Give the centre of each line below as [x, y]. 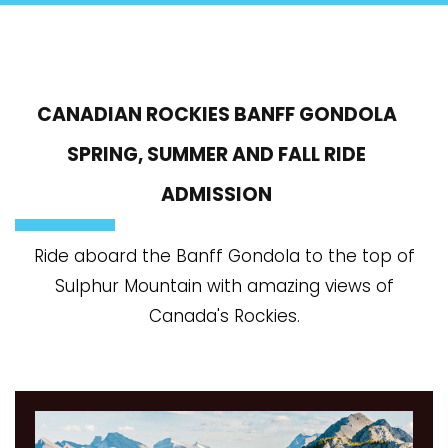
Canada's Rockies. [224, 315]
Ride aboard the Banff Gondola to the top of [224, 255]
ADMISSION [216, 194]
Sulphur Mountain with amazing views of [224, 285]
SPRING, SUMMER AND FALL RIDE [216, 154]
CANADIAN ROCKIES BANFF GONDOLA [216, 114]
